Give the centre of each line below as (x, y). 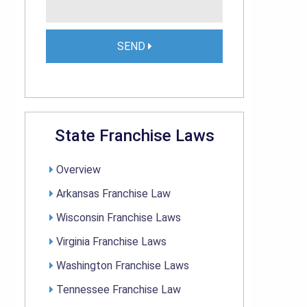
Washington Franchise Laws (123, 266)
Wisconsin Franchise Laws (119, 218)
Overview (78, 170)
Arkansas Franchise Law (113, 194)
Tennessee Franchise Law (119, 290)
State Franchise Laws (134, 136)
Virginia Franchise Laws (111, 242)
